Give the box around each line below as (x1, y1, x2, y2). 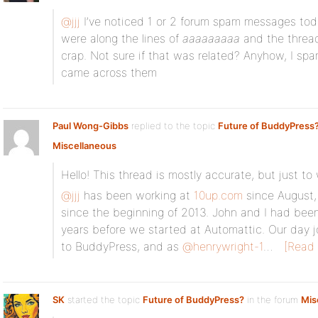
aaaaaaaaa (182, 31, 240, 45)
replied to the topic (128, 120, 218, 131)
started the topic (65, 294, 143, 305)
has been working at (80, 188, 194, 202)
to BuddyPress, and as (61, 239, 182, 253)
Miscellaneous (53, 140, 116, 151)
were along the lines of (61, 31, 182, 45)
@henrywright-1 (182, 239, 263, 253)
